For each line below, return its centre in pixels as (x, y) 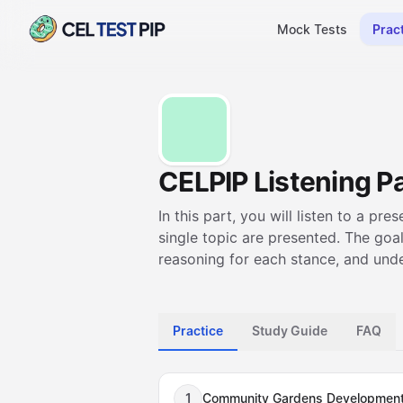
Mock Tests (312, 29)
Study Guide (290, 331)
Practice (198, 331)
